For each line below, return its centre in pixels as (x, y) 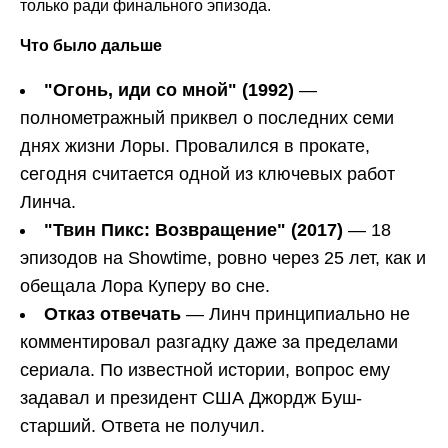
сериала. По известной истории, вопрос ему (205, 370)
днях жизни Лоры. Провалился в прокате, (195, 146)
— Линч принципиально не (295, 314)
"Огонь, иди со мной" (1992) (169, 90)
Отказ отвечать (112, 314)
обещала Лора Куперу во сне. (145, 286)
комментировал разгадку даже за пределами (209, 342)
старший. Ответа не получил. (142, 426)
